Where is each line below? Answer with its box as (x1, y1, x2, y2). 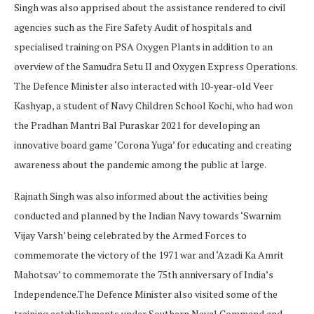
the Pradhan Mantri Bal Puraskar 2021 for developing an (14, 118, 260, 132)
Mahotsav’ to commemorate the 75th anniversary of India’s (14, 268, 273, 282)
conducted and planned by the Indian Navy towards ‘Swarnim (14, 209, 281, 223)
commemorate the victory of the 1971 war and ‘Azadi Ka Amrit (14, 248, 284, 262)
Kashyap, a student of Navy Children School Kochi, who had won (14, 99, 293, 113)
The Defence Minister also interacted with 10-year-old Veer (14, 79, 273, 93)
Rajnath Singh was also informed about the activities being (14, 189, 268, 203)
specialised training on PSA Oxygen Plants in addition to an (14, 40, 273, 54)
